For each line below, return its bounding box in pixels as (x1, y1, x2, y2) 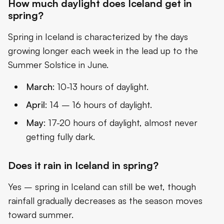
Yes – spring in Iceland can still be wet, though (8, 180, 196, 192)
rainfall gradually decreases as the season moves (8, 194, 202, 206)
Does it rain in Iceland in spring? (8, 158, 158, 171)
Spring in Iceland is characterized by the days (8, 30, 188, 42)
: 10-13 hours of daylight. (52, 80, 148, 92)
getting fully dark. (26, 130, 95, 142)
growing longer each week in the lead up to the (8, 44, 198, 56)
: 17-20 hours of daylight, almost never (43, 116, 197, 128)
